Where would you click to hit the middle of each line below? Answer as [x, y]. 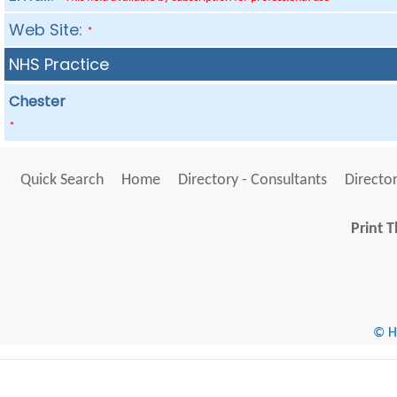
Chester [38, 101]
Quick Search [62, 180]
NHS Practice [59, 64]
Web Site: [48, 30]
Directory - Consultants [252, 180]
